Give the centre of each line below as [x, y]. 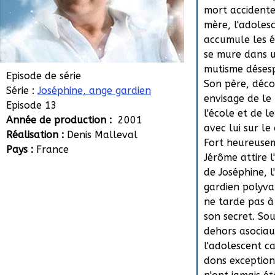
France [52, 149]
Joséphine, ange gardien [94, 91]
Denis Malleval [102, 135]
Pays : [21, 149]
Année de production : [60, 120]
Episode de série [44, 76]
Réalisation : [37, 135]
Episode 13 [32, 105]
